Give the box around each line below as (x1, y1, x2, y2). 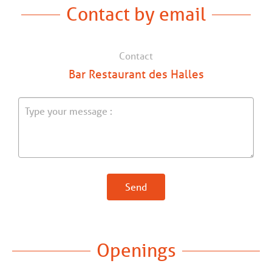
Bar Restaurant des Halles (68, 66, 204, 81)
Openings (96, 238, 176, 261)
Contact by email (66, 2, 206, 25)
